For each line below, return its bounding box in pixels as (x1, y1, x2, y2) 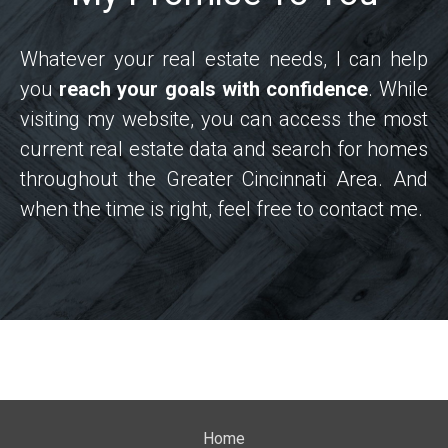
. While (367, 76, 429, 101)
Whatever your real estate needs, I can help (20, 46, 428, 71)
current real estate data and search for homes (20, 136, 428, 161)
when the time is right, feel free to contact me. (20, 196, 423, 221)
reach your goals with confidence (59, 76, 368, 101)
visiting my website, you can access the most (20, 106, 428, 131)
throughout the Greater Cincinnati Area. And (20, 166, 428, 191)
